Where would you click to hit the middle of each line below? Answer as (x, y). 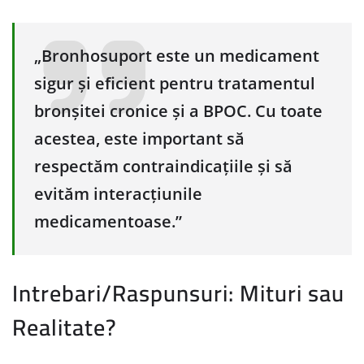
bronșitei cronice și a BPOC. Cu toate (178, 111)
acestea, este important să (139, 139)
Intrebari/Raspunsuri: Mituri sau (178, 293)
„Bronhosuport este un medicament (177, 56)
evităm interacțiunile (118, 194)
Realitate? (65, 327)
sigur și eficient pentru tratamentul (175, 84)
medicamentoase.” (108, 222)
